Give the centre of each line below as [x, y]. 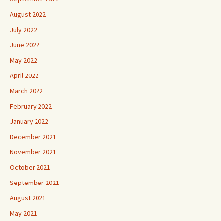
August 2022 [28, 14]
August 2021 [28, 198]
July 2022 [23, 29]
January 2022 [29, 121]
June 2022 [25, 45]
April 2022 [24, 75]
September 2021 [35, 182]
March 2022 [26, 91]
